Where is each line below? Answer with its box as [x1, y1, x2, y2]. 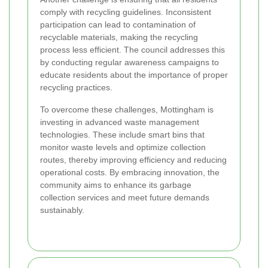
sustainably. [40, 205, 84, 215]
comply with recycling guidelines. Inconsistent [40, 7, 211, 17]
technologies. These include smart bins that [40, 130, 205, 140]
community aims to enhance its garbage [40, 180, 191, 190]
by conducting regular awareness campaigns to [40, 57, 219, 68]
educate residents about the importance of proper [40, 70, 228, 80]
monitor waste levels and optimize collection [40, 142, 206, 153]
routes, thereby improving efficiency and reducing [40, 155, 227, 165]
